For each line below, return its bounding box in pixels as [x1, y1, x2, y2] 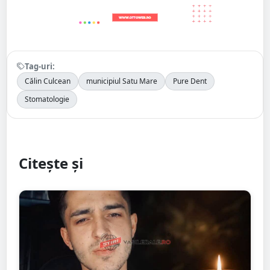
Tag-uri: [25, 60, 55, 72]
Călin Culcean [25, 75, 71, 86]
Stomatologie [25, 93, 69, 104]
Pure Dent [173, 75, 207, 86]
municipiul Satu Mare [86, 75, 157, 86]
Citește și [19, 152, 83, 173]
